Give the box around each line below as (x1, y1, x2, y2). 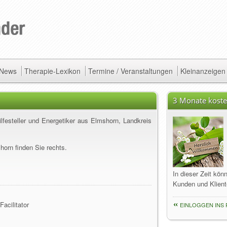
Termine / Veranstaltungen (88, 66, 173, 76)
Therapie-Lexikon (24, 66, 81, 76)
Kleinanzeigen (180, 66, 225, 76)
